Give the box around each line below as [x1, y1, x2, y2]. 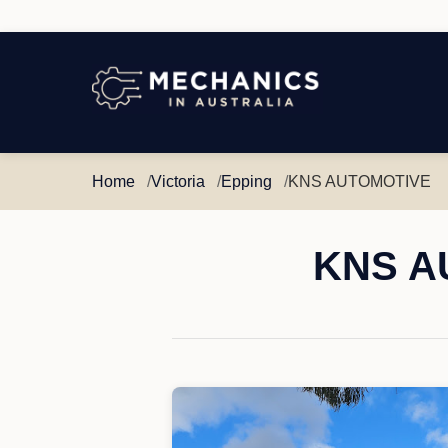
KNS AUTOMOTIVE [288, 173, 431, 190]
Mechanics [91, 95, 168, 112]
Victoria [151, 173, 205, 190]
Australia [91, 145, 154, 162]
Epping [221, 173, 272, 190]
